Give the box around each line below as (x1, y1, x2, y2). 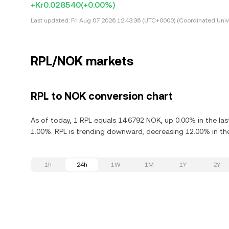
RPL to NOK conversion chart (31, 90, 173, 102)
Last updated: (31, 17, 70, 24)
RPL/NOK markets (31, 54, 133, 68)
